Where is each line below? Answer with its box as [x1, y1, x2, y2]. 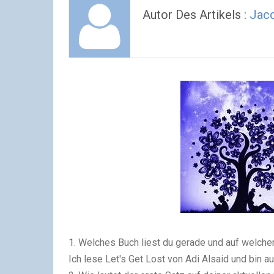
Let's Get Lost [105, 253, 165, 265]
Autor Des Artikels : [143, 7, 250, 22]
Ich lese [68, 253, 105, 265]
